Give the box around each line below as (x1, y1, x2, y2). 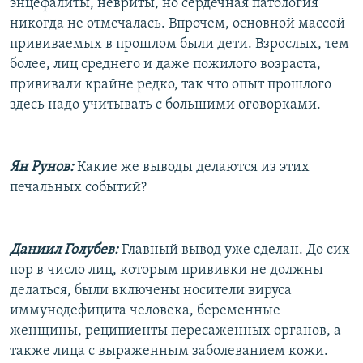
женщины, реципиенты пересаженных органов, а (10, 322, 341, 339)
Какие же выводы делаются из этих (74, 159, 310, 175)
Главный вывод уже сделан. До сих (118, 241, 350, 258)
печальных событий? (10, 179, 147, 195)
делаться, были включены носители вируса (10, 282, 292, 298)
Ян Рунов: (10, 159, 74, 175)
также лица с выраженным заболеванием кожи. (10, 343, 328, 359)
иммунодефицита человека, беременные (10, 302, 280, 318)
